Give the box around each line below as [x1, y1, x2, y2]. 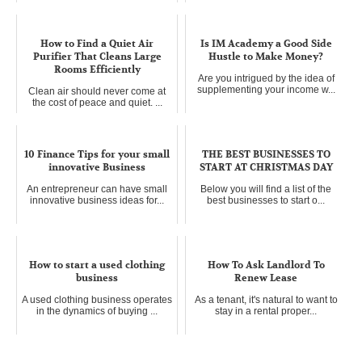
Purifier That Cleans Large [32, 49, 162, 63]
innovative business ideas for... [30, 194, 164, 206]
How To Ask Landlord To [207, 258, 325, 271]
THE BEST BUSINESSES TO [201, 147, 330, 161]
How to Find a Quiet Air [40, 36, 154, 50]
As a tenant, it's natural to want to [194, 293, 338, 305]
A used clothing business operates [22, 293, 172, 305]
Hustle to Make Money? [208, 49, 323, 63]
